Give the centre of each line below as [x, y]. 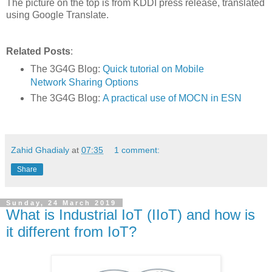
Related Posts [38, 52]
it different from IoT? [71, 231]
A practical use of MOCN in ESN [172, 98]
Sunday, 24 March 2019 [61, 202]
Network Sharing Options [84, 83]
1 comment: [137, 150]
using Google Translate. [57, 15]
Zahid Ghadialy [40, 150]
